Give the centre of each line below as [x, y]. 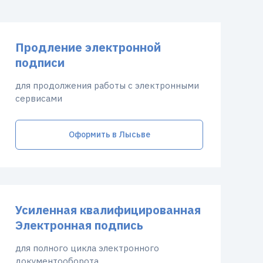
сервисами [39, 98]
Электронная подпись [79, 225]
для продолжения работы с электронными [107, 85]
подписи [40, 63]
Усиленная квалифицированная [108, 210]
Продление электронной [88, 47]
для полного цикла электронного [87, 248]
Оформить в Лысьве [109, 134]
